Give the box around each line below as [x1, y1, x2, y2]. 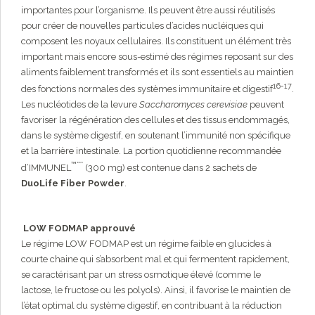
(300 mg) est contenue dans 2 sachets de [83, 162, 257, 174]
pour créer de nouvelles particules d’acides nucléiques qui [21, 20, 264, 31]
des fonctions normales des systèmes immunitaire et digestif [21, 83, 273, 94]
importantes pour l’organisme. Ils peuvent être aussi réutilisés [21, 4, 275, 15]
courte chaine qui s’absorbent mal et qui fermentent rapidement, [21, 253, 290, 264]
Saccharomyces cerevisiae [139, 98, 247, 110]
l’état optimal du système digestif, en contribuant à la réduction [21, 300, 282, 311]
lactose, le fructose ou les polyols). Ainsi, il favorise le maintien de [21, 284, 290, 295]
